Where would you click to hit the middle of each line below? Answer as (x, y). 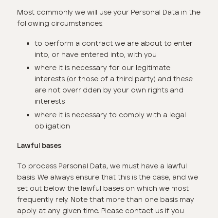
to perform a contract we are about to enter (113, 43)
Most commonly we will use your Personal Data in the (109, 12)
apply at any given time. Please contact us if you (101, 210)
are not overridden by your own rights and (109, 90)
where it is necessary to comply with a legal (110, 115)
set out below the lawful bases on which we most (103, 188)
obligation (52, 126)
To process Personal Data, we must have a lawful (102, 166)
